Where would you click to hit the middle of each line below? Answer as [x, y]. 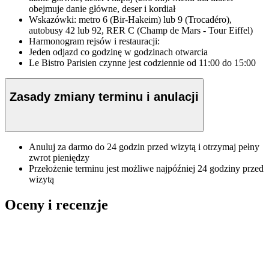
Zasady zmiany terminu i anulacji [104, 97]
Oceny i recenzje [56, 204]
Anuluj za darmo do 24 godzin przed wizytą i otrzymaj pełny [144, 147]
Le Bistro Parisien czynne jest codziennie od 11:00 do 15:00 [142, 63]
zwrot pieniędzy [59, 157]
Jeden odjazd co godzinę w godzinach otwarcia [118, 52]
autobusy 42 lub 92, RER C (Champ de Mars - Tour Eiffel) [141, 31]
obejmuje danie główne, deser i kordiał [102, 9]
